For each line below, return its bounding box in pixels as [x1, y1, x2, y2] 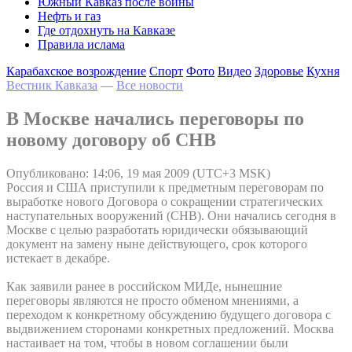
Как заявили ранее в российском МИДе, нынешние [6, 279, 282, 293]
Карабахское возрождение [6, 64, 146, 78]
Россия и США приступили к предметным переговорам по [6, 180, 324, 194]
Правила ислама [38, 38, 125, 51]
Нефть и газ [38, 9, 101, 23]
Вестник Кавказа [6, 79, 97, 92]
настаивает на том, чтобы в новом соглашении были [6, 335, 288, 350]
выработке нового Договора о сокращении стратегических [6, 194, 323, 208]
